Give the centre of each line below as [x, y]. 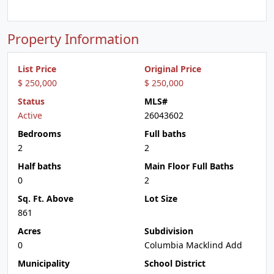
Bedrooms [39, 134]
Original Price [173, 69]
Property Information [73, 39]
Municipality [44, 263]
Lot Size [161, 198]
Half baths [39, 166]
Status [31, 101]
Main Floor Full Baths [189, 166]
